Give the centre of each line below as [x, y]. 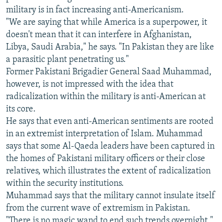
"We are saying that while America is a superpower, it [107, 22]
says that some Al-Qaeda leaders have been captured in [110, 146]
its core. [21, 109]
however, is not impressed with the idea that [90, 84]
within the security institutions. [65, 183]
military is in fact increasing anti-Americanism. [95, 10]
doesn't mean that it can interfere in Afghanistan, [99, 35]
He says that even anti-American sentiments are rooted [110, 121]
